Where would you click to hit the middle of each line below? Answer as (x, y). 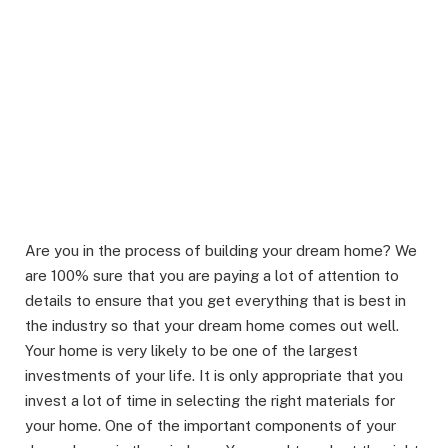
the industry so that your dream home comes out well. (212, 326)
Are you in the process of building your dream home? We (221, 251)
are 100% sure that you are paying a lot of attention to (212, 276)
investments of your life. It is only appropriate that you (214, 376)
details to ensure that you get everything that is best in (215, 301)
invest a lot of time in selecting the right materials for (210, 401)
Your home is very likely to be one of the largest (191, 351)
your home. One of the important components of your (210, 426)
